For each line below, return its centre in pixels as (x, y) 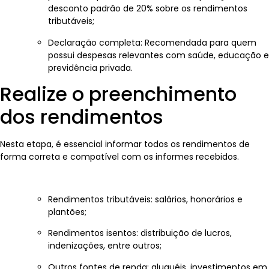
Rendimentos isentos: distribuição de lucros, (140, 233)
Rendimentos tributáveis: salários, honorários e (145, 199)
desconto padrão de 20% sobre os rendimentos (148, 9)
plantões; (67, 212)
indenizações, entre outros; (105, 246)
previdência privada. (90, 68)
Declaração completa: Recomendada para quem (152, 42)
